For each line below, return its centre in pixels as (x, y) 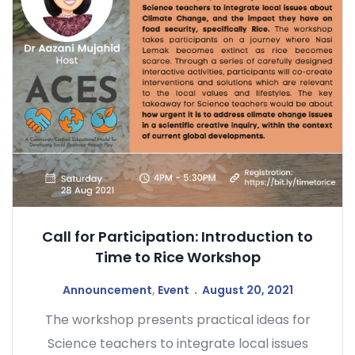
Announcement (107, 290)
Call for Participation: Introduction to (177, 237)
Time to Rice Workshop (177, 258)
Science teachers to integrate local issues (177, 344)
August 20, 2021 (247, 290)
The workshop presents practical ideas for (177, 320)
